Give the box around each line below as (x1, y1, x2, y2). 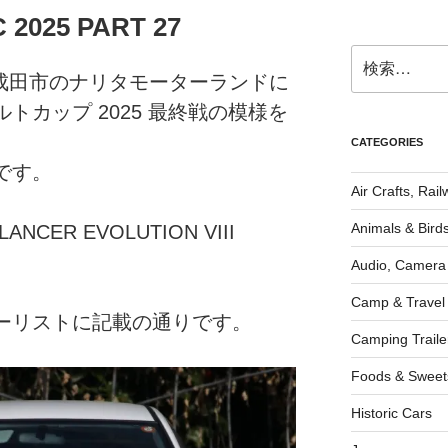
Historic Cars (350, 405, 432, 422)
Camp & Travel (350, 294, 445, 311)
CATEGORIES (350, 136, 423, 149)
